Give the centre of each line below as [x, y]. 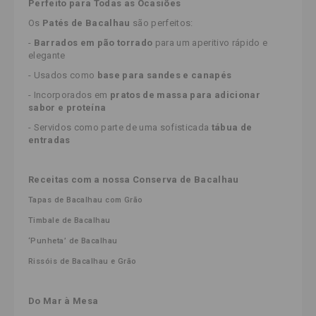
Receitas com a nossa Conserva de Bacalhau [134, 179]
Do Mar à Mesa [63, 300]
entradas [49, 140]
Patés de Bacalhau [86, 23]
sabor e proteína [67, 107]
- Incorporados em [69, 95]
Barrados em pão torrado [93, 42]
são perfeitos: [162, 23]
